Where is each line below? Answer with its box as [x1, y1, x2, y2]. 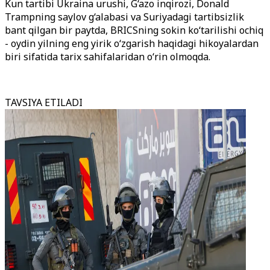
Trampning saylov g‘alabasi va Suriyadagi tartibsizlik [5, 10, 244, 24]
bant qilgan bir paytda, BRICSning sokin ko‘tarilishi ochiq [5, 24, 263, 37]
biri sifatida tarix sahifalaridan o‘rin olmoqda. [5, 50, 210, 63]
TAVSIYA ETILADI [5, 96, 83, 109]
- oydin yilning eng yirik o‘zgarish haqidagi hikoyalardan [5, 37, 259, 50]
